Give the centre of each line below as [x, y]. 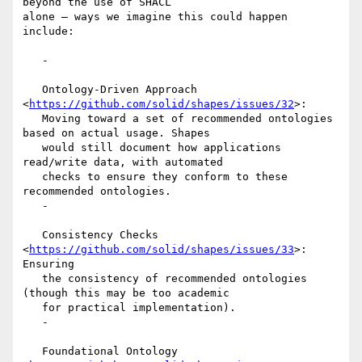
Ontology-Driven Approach [32, 90]
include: [48, 32]
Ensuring [48, 264]
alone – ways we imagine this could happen [155, 17]
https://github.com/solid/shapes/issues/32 [162, 104]
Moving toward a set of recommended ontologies [32, 119]
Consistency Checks [32, 235]
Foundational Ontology [32, 351]
